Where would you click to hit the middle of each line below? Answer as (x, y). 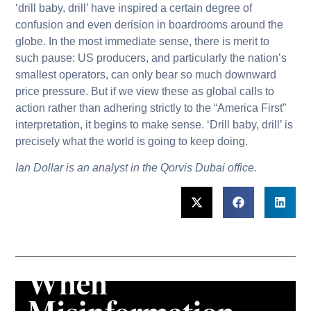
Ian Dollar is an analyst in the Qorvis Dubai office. (136, 168)
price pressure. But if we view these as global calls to (145, 91)
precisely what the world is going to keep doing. (132, 141)
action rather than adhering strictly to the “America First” (151, 108)
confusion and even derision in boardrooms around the (150, 24)
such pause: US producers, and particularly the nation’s (151, 58)
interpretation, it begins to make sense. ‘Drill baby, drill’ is (154, 124)
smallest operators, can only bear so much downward (146, 74)
